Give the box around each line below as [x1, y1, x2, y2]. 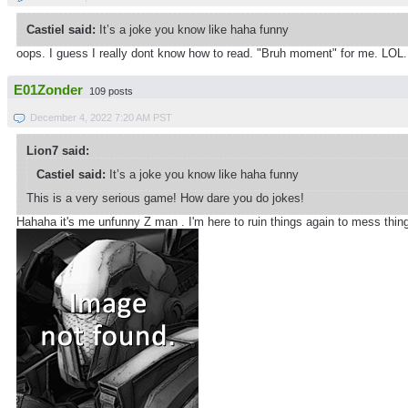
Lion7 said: [26, 143, 89, 158]
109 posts [89, 85, 133, 97]
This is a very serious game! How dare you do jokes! [26, 190, 304, 205]
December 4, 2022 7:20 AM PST [30, 111, 172, 123]
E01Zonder [14, 82, 83, 97]
